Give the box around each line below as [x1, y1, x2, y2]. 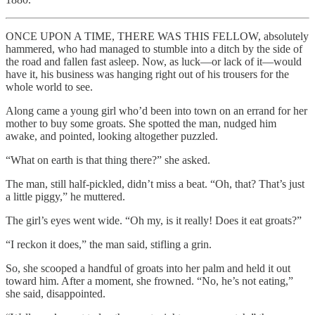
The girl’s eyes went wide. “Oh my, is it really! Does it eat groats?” [6, 214, 302, 226]
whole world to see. [6, 80, 93, 93]
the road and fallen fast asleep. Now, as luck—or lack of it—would [6, 55, 302, 67]
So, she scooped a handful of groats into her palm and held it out [6, 262, 290, 274]
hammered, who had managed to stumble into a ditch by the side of [6, 42, 302, 55]
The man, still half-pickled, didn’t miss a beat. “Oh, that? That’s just [6, 177, 304, 190]
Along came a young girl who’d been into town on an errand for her [6, 104, 307, 117]
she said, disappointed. [6, 287, 105, 300]
